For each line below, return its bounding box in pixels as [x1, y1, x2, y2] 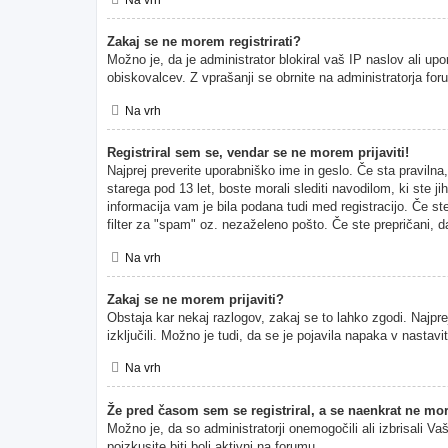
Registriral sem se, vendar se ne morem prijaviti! [107, 144, 409, 160]
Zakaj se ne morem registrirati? [107, 34, 301, 50]
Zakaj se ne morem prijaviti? [107, 291, 284, 307]
